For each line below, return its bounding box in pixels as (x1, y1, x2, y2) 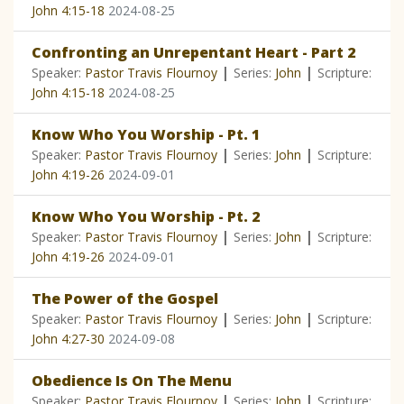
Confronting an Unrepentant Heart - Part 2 (32, 42, 355, 63)
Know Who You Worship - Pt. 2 (32, 207, 260, 227)
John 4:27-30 (32, 330, 105, 348)
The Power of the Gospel (32, 289, 218, 309)
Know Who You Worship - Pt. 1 (32, 124, 260, 145)
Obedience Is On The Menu (32, 371, 232, 391)
